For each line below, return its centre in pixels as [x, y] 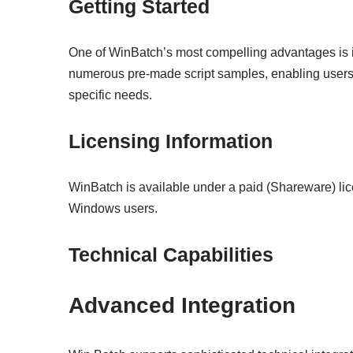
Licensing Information [171, 141]
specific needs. [110, 95]
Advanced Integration [182, 305]
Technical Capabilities [171, 254]
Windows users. [113, 208]
